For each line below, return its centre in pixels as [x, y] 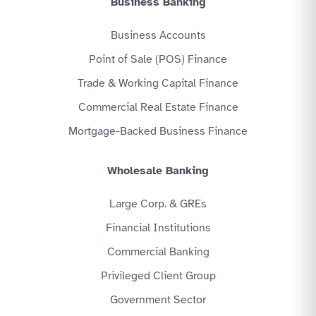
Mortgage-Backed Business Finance [158, 132]
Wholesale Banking [158, 171]
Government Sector [158, 300]
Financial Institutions [158, 228]
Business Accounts [158, 36]
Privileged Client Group [158, 276]
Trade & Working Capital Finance [158, 84]
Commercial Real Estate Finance [158, 108]
